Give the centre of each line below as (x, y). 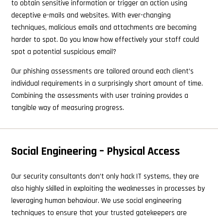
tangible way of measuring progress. (67, 108)
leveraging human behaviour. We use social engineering (96, 201)
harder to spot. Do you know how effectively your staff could (105, 39)
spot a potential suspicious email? (64, 52)
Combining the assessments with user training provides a (100, 95)
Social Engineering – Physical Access (95, 151)
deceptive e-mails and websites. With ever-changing (91, 15)
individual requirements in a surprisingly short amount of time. (107, 83)
